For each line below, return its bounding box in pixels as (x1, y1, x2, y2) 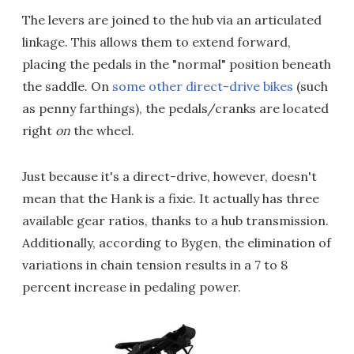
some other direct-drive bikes (112, 78, 293, 94)
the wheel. (70, 122, 134, 138)
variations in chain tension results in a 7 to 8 (22, 257, 288, 273)
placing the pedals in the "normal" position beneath (22, 56, 331, 72)
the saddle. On (22, 78, 112, 94)
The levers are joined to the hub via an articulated (22, 12, 322, 28)
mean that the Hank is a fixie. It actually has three (22, 190, 319, 206)
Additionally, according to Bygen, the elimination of (22, 235, 331, 250)
